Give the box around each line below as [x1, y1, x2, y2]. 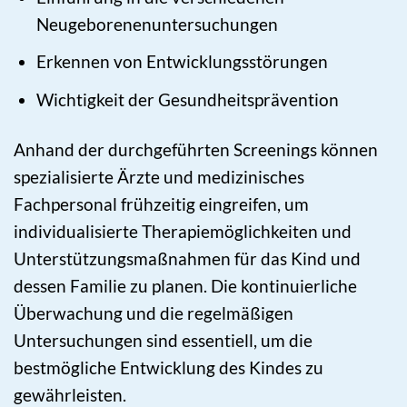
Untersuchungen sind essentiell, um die [14, 329, 313, 351]
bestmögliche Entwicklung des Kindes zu [14, 356, 323, 378]
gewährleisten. [14, 383, 126, 405]
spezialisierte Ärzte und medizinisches [14, 165, 304, 187]
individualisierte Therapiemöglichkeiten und [14, 220, 352, 242]
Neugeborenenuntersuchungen [35, 13, 278, 35]
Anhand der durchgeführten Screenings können [14, 138, 378, 160]
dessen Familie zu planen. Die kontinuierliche [14, 274, 357, 296]
